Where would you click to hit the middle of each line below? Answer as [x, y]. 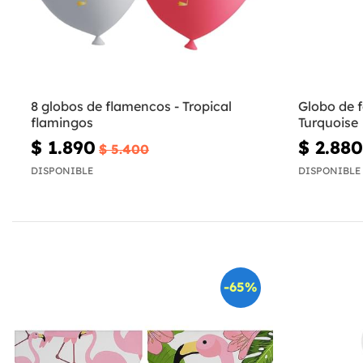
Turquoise [328, 123]
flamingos [62, 123]
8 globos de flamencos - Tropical [131, 107]
